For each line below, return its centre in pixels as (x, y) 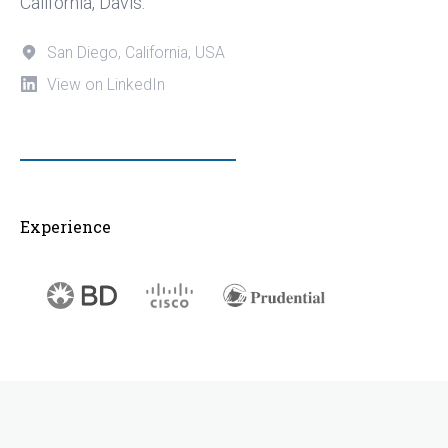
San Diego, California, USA (136, 52)
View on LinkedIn (106, 84)
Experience (65, 226)
